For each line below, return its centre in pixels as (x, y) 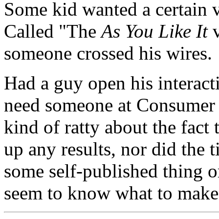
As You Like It (154, 31)
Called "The (53, 31)
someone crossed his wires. (108, 53)
